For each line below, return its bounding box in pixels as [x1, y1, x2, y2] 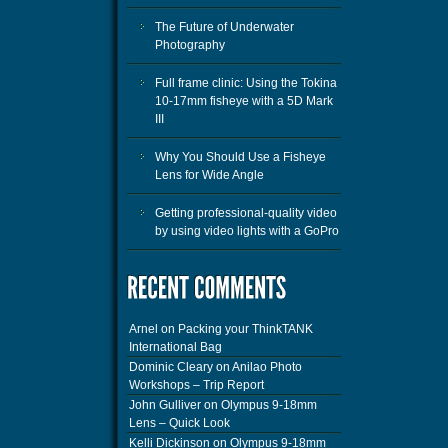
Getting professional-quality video [155, 206, 337, 221]
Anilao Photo [232, 360, 302, 375]
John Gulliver [129, 398, 201, 413]
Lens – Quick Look [129, 416, 230, 431]
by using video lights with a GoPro [155, 224, 339, 239]
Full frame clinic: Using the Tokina [155, 76, 337, 91]
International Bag [129, 340, 222, 355]
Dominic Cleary [129, 360, 213, 375]
